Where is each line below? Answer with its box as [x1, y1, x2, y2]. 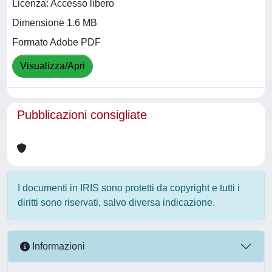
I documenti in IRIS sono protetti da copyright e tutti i [18, 182, 240, 193]
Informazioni [30, 241, 85, 252]
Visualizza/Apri [20, 61, 85, 72]
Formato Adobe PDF [12, 37, 101, 48]
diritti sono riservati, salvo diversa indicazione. [18, 197, 215, 208]
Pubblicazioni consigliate [17, 107, 147, 121]
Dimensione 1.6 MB [12, 18, 97, 29]
